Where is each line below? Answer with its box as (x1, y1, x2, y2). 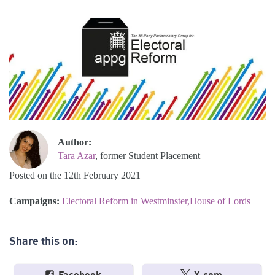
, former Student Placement (95, 150, 200, 161)
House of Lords (190, 196, 250, 207)
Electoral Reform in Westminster (62, 196, 187, 207)
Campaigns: (9, 196, 62, 207)
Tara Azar (58, 150, 95, 161)
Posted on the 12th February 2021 (9, 170, 141, 181)
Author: (58, 137, 91, 148)
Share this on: (9, 234, 78, 248)
